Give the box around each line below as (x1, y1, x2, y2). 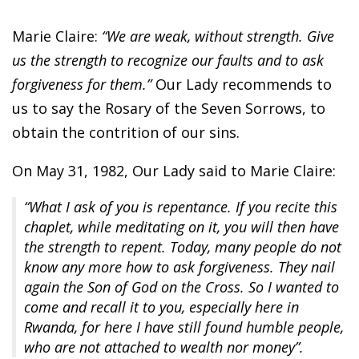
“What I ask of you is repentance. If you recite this (24, 197, 337, 217)
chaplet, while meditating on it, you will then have (24, 217, 339, 237)
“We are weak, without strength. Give (98, 26, 334, 46)
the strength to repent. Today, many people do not (24, 237, 341, 257)
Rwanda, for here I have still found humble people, (24, 317, 344, 337)
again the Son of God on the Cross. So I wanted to (24, 277, 339, 297)
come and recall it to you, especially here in (24, 297, 299, 317)
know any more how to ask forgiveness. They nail (24, 257, 335, 277)
